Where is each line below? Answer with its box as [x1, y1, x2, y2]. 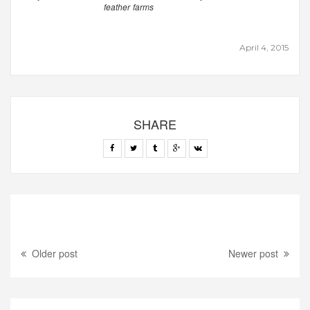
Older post [32, 246, 78, 261]
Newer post [228, 246, 278, 261]
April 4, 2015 [239, 42, 289, 53]
